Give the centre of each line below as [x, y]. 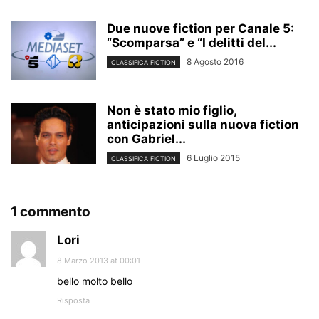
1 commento [51, 212]
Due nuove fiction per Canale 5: [200, 29]
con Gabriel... [146, 139]
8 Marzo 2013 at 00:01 [99, 261]
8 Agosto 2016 [215, 62]
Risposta [73, 301]
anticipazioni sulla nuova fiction [203, 125]
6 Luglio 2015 [213, 158]
